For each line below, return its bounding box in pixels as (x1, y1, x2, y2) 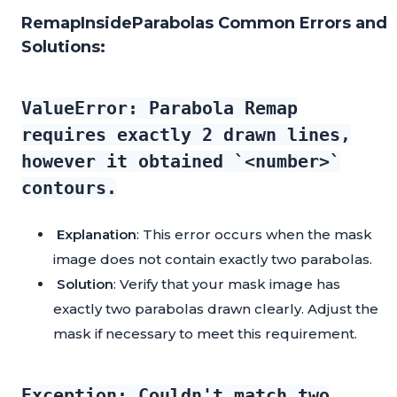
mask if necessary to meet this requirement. (53, 325, 357, 343)
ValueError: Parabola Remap (21, 97, 298, 120)
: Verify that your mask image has (113, 276, 340, 293)
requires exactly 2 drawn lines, (21, 124, 351, 146)
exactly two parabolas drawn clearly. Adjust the (53, 300, 378, 318)
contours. (21, 177, 117, 199)
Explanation (57, 226, 136, 244)
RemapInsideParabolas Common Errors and (21, 13, 387, 34)
